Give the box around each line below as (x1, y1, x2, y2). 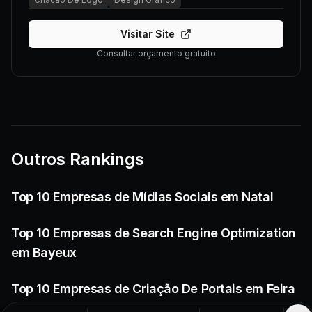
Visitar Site (120, 28, 175, 40)
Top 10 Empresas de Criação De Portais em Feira (11, 281, 295, 296)
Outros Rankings (11, 149, 144, 169)
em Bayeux (11, 245, 77, 260)
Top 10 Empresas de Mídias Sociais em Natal (11, 189, 274, 204)
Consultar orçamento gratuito (96, 48, 216, 58)
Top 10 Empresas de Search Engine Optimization (11, 226, 296, 240)
